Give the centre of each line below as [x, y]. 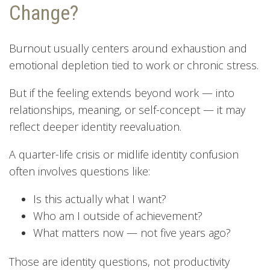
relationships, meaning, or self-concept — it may [127, 109]
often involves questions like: [80, 171]
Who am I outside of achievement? [118, 215]
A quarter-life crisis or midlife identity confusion [124, 154]
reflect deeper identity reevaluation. [95, 126]
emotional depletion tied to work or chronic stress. [134, 65]
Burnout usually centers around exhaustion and [128, 48]
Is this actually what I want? [100, 199]
